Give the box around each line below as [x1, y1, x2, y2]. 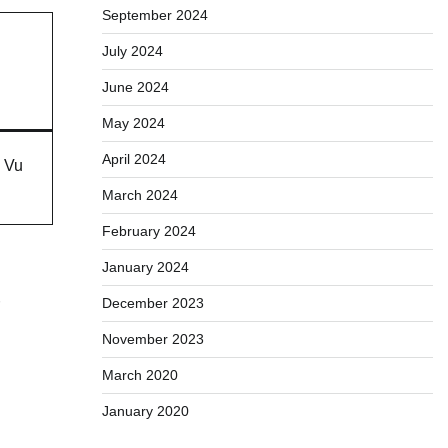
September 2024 [101, 7, 208, 23]
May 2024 [101, 115, 165, 131]
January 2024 [101, 259, 189, 275]
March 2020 [101, 367, 178, 383]
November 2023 [101, 331, 204, 347]
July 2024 [101, 43, 163, 59]
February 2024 [101, 223, 196, 239]
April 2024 [101, 151, 166, 167]
